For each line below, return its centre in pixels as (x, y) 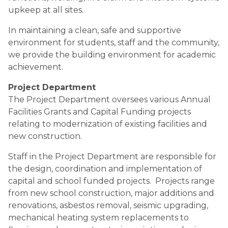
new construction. (45, 136)
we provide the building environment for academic (112, 55)
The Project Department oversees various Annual (109, 99)
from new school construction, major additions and (111, 193)
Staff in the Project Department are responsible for (112, 156)
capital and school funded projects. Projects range (111, 181)
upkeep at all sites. (46, 10)
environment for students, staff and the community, (114, 42)
